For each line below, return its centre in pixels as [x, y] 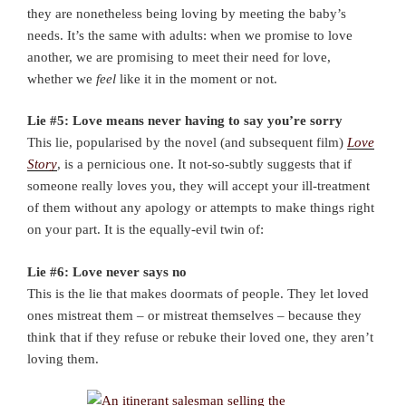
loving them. [63, 358]
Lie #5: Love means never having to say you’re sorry [185, 121]
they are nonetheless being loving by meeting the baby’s [187, 13]
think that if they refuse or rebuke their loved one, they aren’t [200, 337]
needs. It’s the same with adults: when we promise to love [190, 35]
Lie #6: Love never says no [107, 271]
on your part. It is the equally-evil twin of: [145, 230]
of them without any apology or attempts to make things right [201, 208]
